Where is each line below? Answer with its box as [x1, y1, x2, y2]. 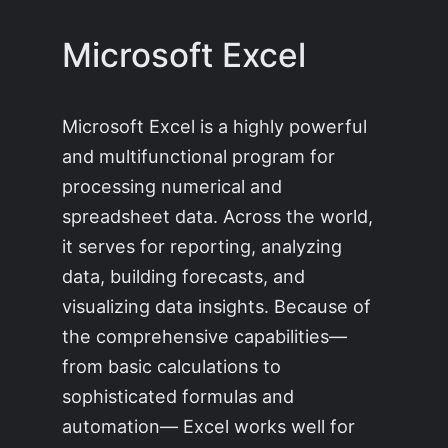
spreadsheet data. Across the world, [62, 205, 374, 228]
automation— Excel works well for [62, 415, 356, 438]
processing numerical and [62, 175, 283, 198]
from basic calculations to [62, 355, 282, 378]
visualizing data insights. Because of [62, 295, 372, 318]
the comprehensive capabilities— [62, 325, 348, 348]
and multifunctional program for [62, 145, 336, 168]
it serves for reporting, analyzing [62, 235, 343, 258]
